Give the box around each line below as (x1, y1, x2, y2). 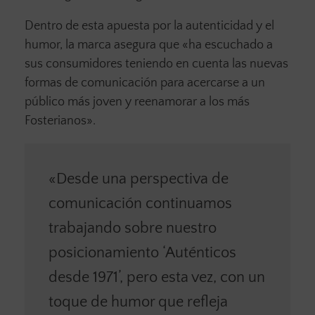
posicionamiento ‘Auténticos (48, 244, 236, 262)
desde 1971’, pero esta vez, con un (48, 269, 265, 287)
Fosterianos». (25, 113, 96, 128)
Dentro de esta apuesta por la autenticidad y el (25, 18, 274, 33)
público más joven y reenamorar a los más (25, 94, 250, 109)
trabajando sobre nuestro (48, 219, 217, 238)
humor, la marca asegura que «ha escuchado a (25, 37, 273, 52)
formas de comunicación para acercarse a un (25, 75, 265, 90)
